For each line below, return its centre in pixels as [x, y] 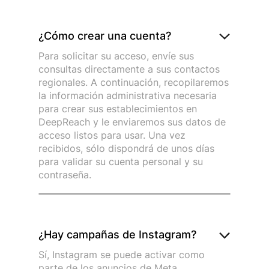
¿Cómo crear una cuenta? [105, 36]
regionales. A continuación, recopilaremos [134, 82]
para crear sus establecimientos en [118, 108]
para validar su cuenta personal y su [121, 161]
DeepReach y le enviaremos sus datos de [132, 122]
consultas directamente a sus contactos [129, 69]
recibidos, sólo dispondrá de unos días [126, 148]
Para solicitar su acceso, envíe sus [116, 56]
